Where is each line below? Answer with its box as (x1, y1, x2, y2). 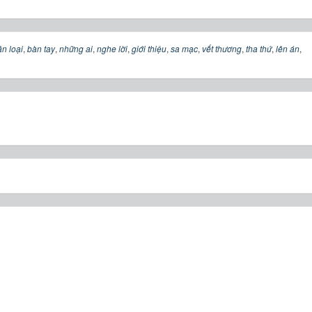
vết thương (202, 42, 242, 54)
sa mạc (171, 42, 198, 54)
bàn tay (27, 42, 55, 54)
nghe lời (97, 42, 127, 54)
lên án (276, 42, 299, 54)
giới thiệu (132, 42, 166, 54)
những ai (59, 42, 93, 54)
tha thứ (246, 42, 272, 54)
